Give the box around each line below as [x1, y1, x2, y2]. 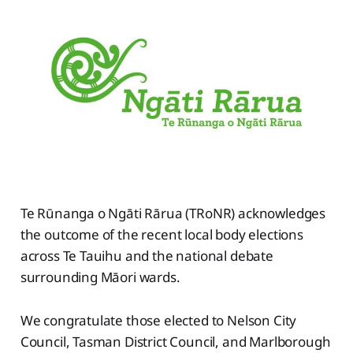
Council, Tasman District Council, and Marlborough [20, 333, 331, 351]
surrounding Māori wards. [20, 268, 180, 287]
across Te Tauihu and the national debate [20, 247, 273, 266]
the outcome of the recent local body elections [20, 225, 303, 244]
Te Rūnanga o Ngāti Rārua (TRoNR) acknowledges [20, 204, 326, 223]
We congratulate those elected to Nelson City [20, 311, 297, 330]
